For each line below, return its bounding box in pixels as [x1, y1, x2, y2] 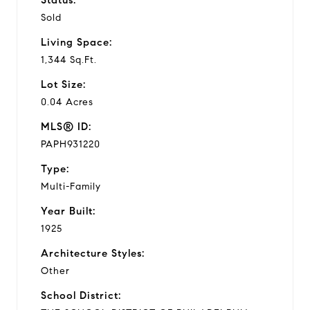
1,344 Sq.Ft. [41, 53, 97, 66]
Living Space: [41, 35, 112, 48]
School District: [41, 289, 121, 302]
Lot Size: [41, 77, 86, 91]
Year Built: [41, 204, 95, 217]
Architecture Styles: [41, 246, 145, 259]
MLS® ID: [41, 120, 91, 133]
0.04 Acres [41, 95, 93, 108]
